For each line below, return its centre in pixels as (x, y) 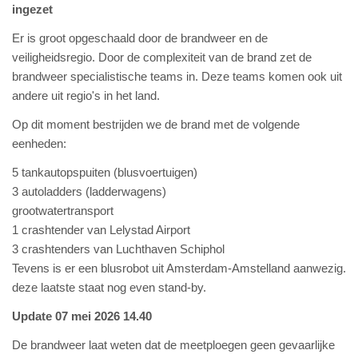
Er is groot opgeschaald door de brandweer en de (140, 38)
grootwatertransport (63, 211)
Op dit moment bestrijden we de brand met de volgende (156, 124)
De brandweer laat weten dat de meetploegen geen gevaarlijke (173, 345)
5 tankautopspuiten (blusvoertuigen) (105, 172)
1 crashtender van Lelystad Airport (101, 230)
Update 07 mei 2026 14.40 (84, 316)
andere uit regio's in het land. (86, 95)
